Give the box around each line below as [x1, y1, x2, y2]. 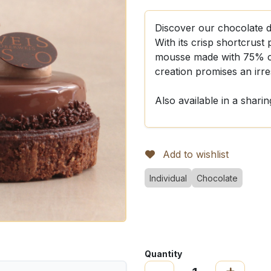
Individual [149, 173, 187, 183]
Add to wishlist [163, 148, 229, 160]
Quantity [145, 249, 182, 259]
